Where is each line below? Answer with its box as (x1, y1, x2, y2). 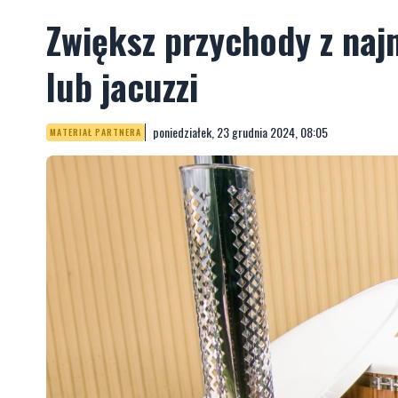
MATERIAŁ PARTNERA (50, 125, 141, 139)
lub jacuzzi (46, 60, 198, 113)
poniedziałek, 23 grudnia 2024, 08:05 (153, 123, 328, 141)
